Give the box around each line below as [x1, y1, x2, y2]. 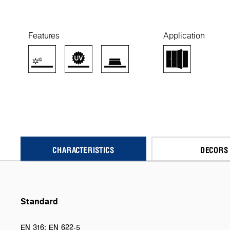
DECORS [200, 143, 228, 156]
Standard [21, 195, 59, 207]
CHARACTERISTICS [52, 143, 114, 156]
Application [163, 30, 205, 41]
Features [28, 30, 60, 41]
